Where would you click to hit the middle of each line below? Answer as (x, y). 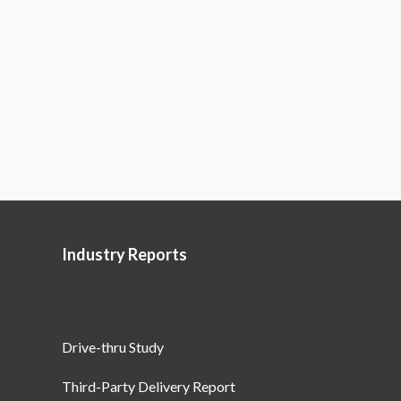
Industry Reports (124, 254)
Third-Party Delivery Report (148, 386)
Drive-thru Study (112, 347)
